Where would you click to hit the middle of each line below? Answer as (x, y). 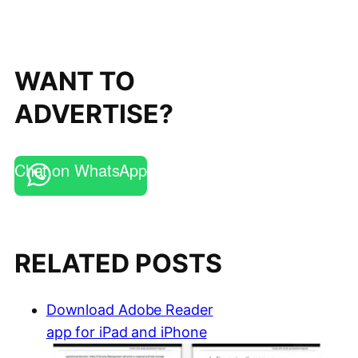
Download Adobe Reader (129, 310)
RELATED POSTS (118, 263)
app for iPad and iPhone (126, 332)
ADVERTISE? (93, 114)
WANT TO (75, 81)
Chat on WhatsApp (81, 170)
